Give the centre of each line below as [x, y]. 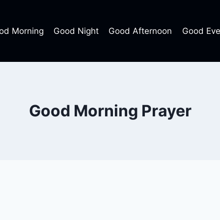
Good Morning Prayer [110, 111]
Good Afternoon [140, 31]
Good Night [76, 31]
